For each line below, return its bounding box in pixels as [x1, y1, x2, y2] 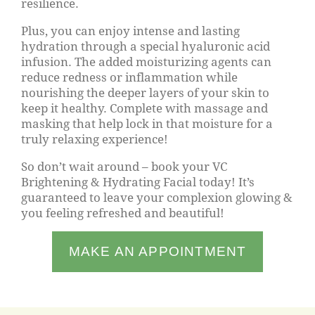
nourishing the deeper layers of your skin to [21, 84, 269, 101]
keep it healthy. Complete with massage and [21, 99, 268, 116]
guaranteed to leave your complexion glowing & [21, 188, 292, 205]
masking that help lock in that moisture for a [21, 115, 273, 131]
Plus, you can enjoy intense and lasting [21, 22, 240, 39]
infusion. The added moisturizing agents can [21, 53, 271, 70]
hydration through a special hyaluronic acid [21, 37, 270, 54]
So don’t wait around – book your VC [21, 157, 227, 174]
